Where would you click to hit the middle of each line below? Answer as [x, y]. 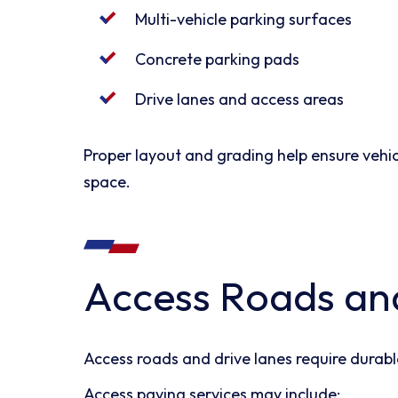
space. [107, 181]
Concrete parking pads [218, 59]
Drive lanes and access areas [240, 99]
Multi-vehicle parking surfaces [244, 19]
